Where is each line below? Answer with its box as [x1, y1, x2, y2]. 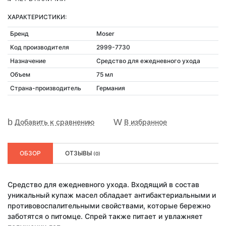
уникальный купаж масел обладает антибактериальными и [8, 190, 216, 199]
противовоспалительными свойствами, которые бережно [8, 201, 210, 210]
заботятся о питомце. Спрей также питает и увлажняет [8, 211, 203, 220]
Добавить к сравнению [15, 117, 94, 126]
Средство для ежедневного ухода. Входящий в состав [8, 180, 199, 189]
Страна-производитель [10, 84, 81, 92]
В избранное [124, 117, 167, 126]
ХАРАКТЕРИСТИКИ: [8, 13, 67, 21]
